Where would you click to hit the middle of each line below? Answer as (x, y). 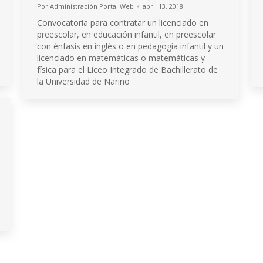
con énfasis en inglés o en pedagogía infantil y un (130, 46)
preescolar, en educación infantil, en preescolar (127, 34)
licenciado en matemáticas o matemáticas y (121, 58)
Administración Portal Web (92, 6)
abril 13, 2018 (163, 6)
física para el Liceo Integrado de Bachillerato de (127, 70)
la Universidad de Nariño (83, 81)
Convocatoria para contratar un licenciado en (123, 23)
